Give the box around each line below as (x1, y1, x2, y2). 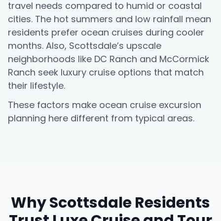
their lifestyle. (8, 79, 65, 92)
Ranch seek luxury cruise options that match (8, 66, 204, 79)
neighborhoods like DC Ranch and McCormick (8, 53, 209, 66)
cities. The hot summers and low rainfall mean (8, 13, 211, 26)
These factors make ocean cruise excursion (8, 99, 201, 111)
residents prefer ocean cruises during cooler (8, 26, 204, 39)
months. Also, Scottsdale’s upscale (8, 39, 161, 52)
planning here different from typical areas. (8, 112, 194, 125)
